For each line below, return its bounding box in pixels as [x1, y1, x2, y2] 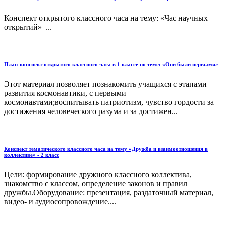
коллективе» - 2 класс [4, 152, 59, 158]
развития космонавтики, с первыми [4, 89, 126, 98]
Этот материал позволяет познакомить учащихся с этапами [4, 80, 207, 89]
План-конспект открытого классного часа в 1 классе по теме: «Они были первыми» [4, 61, 218, 68]
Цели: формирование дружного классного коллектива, [4, 170, 192, 179]
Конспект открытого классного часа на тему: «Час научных [4, 14, 208, 23]
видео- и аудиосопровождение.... [4, 197, 116, 206]
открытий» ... [4, 23, 52, 32]
